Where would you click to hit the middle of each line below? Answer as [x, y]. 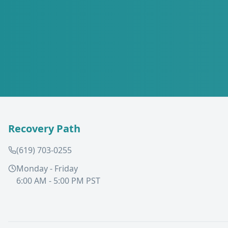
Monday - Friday [47, 168]
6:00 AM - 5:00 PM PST [58, 181]
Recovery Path [44, 129]
